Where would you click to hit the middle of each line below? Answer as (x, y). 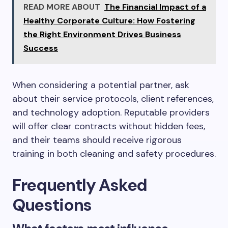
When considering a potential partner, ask (101, 85)
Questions (52, 205)
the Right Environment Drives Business (102, 34)
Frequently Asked (80, 185)
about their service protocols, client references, (113, 99)
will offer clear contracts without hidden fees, (109, 126)
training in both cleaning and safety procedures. (114, 154)
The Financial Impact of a (155, 7)
